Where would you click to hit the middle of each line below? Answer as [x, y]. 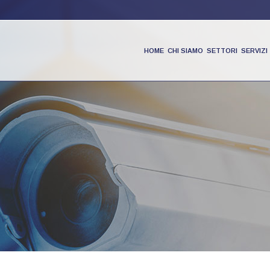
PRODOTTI [123, 129]
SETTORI [222, 51]
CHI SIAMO [185, 51]
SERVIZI [254, 51]
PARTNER [121, 152]
